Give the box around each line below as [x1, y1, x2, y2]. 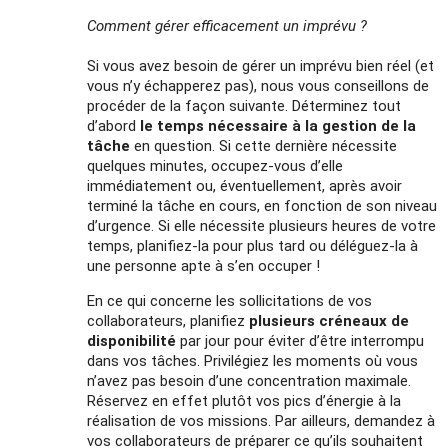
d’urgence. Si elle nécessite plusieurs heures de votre [87, 216, 437, 235]
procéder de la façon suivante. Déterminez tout [87, 96, 402, 115]
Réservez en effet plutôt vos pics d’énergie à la [87, 391, 402, 410]
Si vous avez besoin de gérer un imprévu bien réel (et [87, 56, 435, 75]
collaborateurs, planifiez [87, 311, 250, 330]
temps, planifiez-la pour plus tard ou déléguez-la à [87, 236, 419, 255]
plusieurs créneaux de [249, 311, 410, 330]
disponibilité [87, 331, 177, 350]
